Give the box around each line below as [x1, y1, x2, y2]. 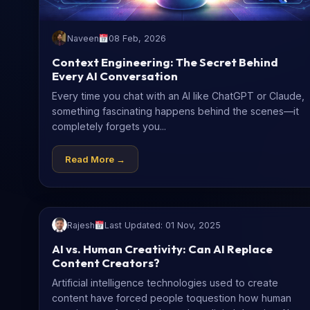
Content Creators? [52, 255, 160, 271]
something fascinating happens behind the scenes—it [52, 105, 299, 118]
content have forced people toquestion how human [52, 292, 291, 304]
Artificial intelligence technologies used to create [52, 277, 278, 289]
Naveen [67, 33, 99, 44]
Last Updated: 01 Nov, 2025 [104, 219, 221, 230]
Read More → [65, 154, 125, 165]
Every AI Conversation [52, 69, 178, 84]
